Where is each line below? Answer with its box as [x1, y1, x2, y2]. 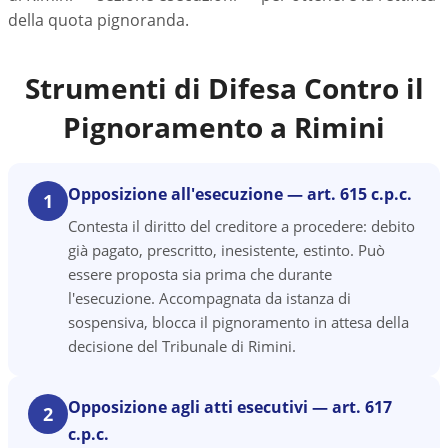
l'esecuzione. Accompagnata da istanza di [68, 288, 351, 308]
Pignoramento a [63, 108, 294, 146]
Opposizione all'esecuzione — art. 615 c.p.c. [68, 183, 412, 205]
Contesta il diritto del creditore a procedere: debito [68, 216, 415, 236]
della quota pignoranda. [8, 9, 189, 31]
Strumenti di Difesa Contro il [24, 69, 424, 107]
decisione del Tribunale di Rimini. [68, 336, 296, 356]
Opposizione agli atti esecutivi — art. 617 [68, 396, 392, 418]
